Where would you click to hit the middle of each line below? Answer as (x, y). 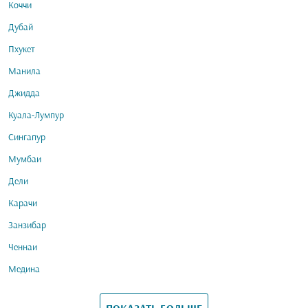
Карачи (23, 204)
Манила (24, 72)
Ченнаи (23, 248)
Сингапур (27, 138)
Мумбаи (25, 160)
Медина (24, 270)
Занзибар (27, 226)
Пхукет (22, 50)
